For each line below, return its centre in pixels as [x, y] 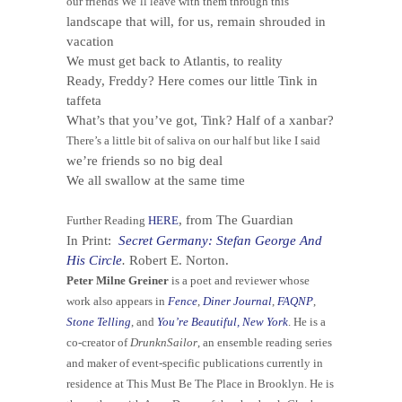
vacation [90, 41]
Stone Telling [99, 321]
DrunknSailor [164, 342]
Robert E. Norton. [179, 260]
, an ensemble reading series [265, 342]
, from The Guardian [236, 219]
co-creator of [98, 342]
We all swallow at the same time [156, 180]
